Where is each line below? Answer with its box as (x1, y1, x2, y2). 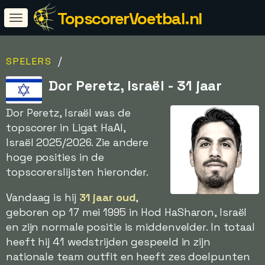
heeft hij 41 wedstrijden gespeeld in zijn (6, 235, 211, 248)
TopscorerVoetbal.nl (57, 8, 202, 29)
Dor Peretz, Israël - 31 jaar (49, 76, 222, 95)
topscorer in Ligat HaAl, (6, 121, 125, 134)
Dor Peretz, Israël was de (6, 106, 131, 119)
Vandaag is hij (6, 190, 79, 204)
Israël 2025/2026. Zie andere (6, 135, 149, 149)
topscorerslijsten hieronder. (6, 165, 149, 179)
